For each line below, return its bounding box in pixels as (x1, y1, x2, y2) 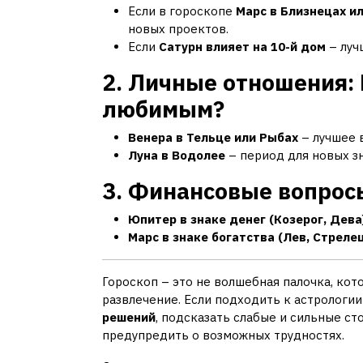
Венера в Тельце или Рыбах (128, 130, 298, 146)
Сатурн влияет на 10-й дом (159, 39, 326, 55)
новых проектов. (128, 21, 228, 37)
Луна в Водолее (128, 147, 225, 164)
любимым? (102, 94, 224, 125)
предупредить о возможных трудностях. (102, 327, 344, 344)
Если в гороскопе (128, 3, 236, 19)
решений (102, 310, 156, 326)
